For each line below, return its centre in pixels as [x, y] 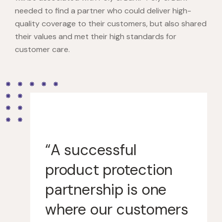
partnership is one [106, 190]
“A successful [91, 150]
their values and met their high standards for [96, 37]
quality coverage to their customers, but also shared [111, 24]
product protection [109, 170]
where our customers [117, 210]
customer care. [42, 50]
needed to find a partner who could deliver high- [103, 11]
